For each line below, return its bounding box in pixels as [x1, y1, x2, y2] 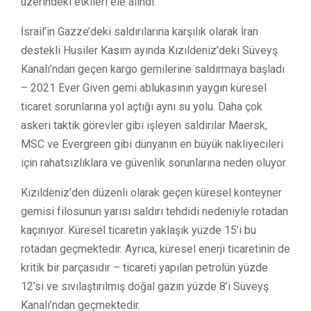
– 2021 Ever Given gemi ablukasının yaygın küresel [21, 81, 267, 94]
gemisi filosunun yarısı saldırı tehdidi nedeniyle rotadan [21, 204, 288, 218]
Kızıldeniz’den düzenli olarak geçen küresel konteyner [21, 185, 282, 199]
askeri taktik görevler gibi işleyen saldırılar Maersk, [21, 118, 267, 132]
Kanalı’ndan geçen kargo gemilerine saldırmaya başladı [21, 62, 285, 76]
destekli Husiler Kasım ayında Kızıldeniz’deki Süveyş [21, 43, 278, 57]
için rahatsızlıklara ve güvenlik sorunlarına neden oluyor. [21, 155, 287, 169]
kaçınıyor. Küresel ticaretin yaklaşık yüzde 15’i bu [21, 223, 256, 237]
